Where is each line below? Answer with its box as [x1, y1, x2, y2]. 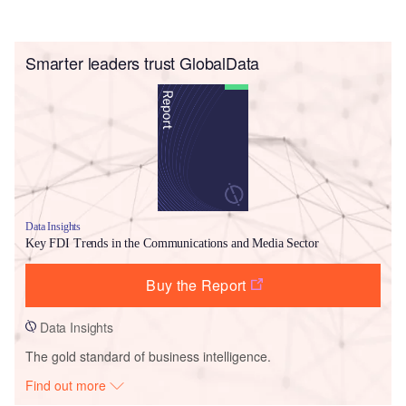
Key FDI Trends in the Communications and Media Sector [25, 236, 319, 250]
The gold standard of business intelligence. [25, 346, 271, 365]
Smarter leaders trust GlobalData [25, 50, 260, 74]
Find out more [25, 375, 111, 394]
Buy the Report [146, 274, 246, 295]
